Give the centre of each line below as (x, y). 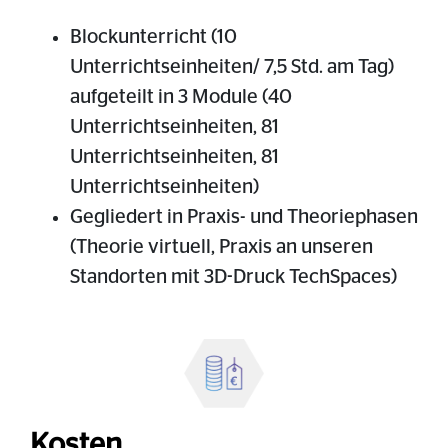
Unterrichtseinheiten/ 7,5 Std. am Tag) (232, 66)
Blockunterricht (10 (153, 36)
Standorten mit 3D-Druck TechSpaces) (235, 276)
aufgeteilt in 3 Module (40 (181, 96)
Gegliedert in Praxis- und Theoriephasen (244, 216)
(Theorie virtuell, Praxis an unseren (221, 246)
